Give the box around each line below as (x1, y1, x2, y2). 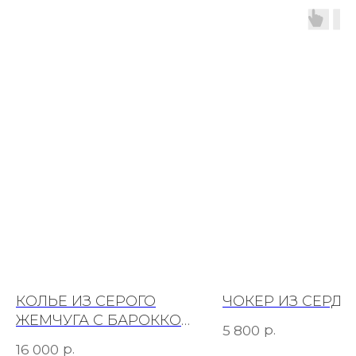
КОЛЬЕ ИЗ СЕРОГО (16, 292, 156, 311)
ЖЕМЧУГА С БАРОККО (16, 311, 181, 330)
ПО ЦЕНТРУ (16, 331, 103, 349)
